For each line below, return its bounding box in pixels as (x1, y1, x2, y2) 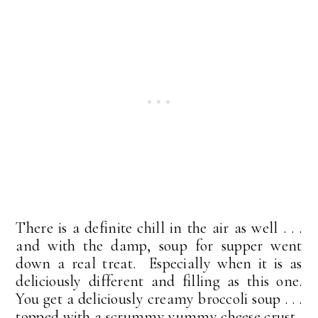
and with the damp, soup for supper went (16, 236, 302, 255)
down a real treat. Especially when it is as (16, 253, 302, 273)
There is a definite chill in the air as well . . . (16, 218, 302, 237)
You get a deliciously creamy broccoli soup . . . (16, 289, 302, 308)
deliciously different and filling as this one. (16, 271, 302, 290)
